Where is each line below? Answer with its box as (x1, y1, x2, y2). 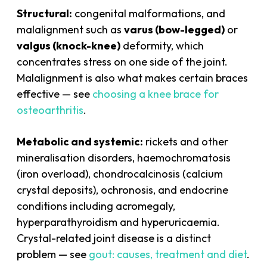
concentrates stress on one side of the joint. (17, 54, 228, 69)
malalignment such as (17, 22, 125, 36)
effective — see (17, 86, 93, 101)
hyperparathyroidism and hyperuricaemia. (17, 215, 221, 229)
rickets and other (143, 134, 229, 148)
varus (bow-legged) (124, 22, 225, 36)
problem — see (17, 247, 89, 261)
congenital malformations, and (72, 6, 226, 20)
